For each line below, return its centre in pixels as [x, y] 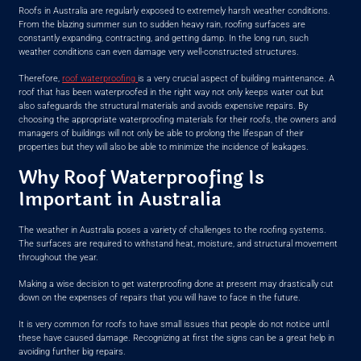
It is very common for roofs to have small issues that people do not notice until [174, 324]
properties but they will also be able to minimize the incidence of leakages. [164, 147]
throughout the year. [59, 257]
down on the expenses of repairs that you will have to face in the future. [160, 297]
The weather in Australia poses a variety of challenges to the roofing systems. [173, 230]
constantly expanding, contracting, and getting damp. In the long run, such [164, 38]
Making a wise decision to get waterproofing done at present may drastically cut [176, 284]
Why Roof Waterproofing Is [142, 177]
